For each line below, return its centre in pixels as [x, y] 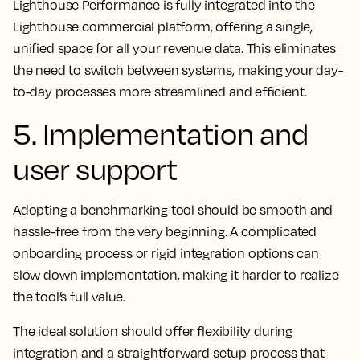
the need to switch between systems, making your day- [178, 70]
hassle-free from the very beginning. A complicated [165, 232]
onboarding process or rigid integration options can [166, 254]
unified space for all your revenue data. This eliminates [174, 49]
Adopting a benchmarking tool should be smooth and [173, 210]
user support [95, 169]
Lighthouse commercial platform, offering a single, [163, 27]
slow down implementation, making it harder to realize [176, 275]
